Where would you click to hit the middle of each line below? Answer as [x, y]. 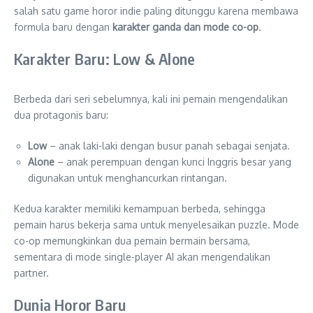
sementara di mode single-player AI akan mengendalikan [142, 257]
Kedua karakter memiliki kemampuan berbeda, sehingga [140, 209]
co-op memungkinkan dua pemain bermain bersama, [132, 241]
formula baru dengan [63, 27]
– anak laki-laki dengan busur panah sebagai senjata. [168, 146]
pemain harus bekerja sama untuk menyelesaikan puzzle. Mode [156, 225]
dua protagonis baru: [61, 115]
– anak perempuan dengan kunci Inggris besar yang [173, 162]
